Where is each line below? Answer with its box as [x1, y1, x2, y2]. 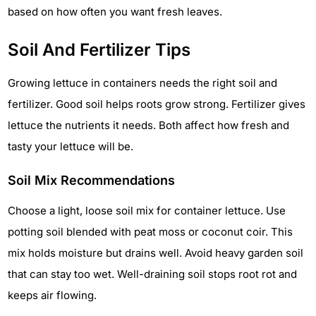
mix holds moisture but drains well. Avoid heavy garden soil [8, 246, 303, 260]
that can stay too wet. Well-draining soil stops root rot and [8, 267, 297, 281]
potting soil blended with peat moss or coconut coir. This [8, 225, 293, 239]
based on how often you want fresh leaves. [8, 5, 222, 19]
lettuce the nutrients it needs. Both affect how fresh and [8, 119, 289, 133]
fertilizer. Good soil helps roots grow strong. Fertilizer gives [8, 97, 305, 111]
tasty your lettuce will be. [8, 140, 133, 154]
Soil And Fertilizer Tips [8, 39, 190, 61]
